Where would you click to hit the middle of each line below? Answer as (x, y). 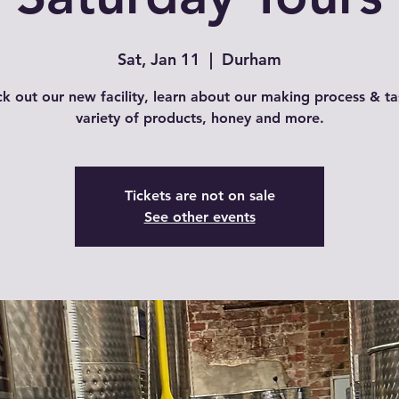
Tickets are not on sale (199, 195)
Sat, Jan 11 (159, 59)
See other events (199, 217)
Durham (252, 59)
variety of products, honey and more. (199, 118)
